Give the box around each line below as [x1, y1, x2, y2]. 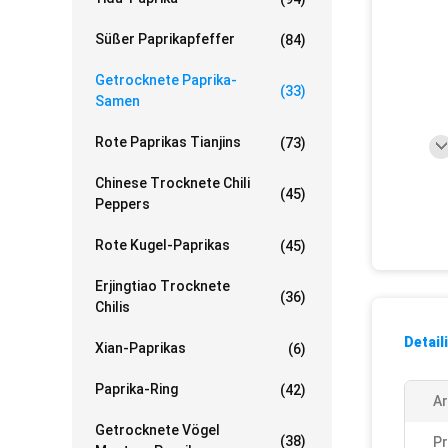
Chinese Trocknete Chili [95, 175, 250, 191]
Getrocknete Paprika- [95, 72, 237, 88]
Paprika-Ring [95, 381, 178, 397]
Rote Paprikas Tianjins [95, 134, 241, 150]
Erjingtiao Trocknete [95, 278, 230, 294]
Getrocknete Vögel [95, 422, 220, 438]
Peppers [95, 196, 150, 212]
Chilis [95, 299, 130, 315]
